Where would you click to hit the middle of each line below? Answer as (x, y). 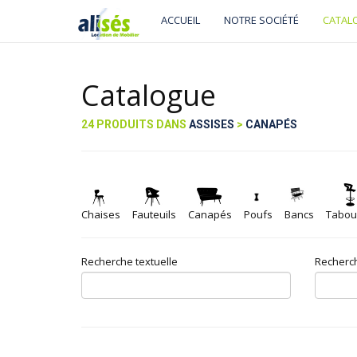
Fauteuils (154, 214)
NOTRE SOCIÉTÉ (261, 20)
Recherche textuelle (129, 261)
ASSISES (212, 124)
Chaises (101, 214)
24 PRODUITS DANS (135, 124)
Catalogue (149, 95)
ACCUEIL (180, 20)
